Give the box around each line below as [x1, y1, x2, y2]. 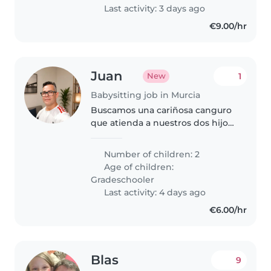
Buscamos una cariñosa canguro [91, 104, 232, 116]
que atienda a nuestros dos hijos [91, 117, 233, 128]
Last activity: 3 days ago [102, 2, 206, 14]
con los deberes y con [91, 155, 187, 166]
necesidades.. [91, 180, 150, 192]
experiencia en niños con [91, 168, 202, 179]
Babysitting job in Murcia [91, 89, 201, 100]
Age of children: [102, 161, 174, 172]
